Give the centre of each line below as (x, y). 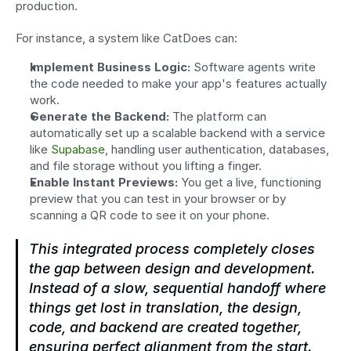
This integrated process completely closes (172, 248)
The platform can (218, 116)
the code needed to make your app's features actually (178, 83)
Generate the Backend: (100, 116)
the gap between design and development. (172, 268)
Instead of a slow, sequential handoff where (177, 288)
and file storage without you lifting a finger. (146, 165)
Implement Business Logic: (110, 67)
